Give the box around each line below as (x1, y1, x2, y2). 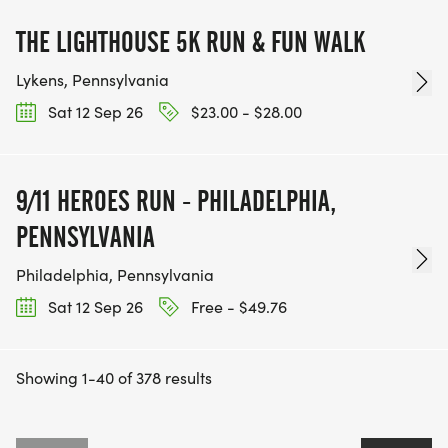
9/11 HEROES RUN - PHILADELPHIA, (16, 184, 336, 219)
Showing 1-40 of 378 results (16, 367, 212, 389)
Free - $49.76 (187, 296, 287, 318)
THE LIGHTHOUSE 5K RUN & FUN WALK (16, 24, 365, 59)
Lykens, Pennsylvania (16, 68, 169, 90)
